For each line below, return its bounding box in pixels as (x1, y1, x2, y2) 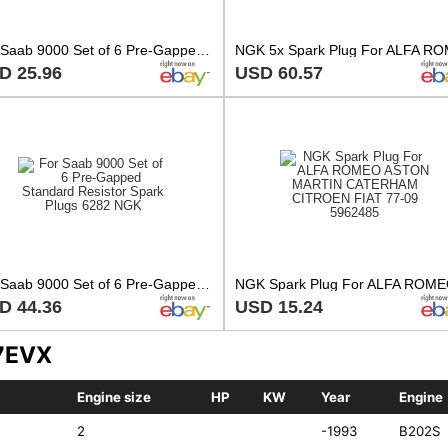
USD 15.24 (235, 296, 323, 317)
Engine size (76, 389, 151, 406)
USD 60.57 (235, 62, 323, 83)
